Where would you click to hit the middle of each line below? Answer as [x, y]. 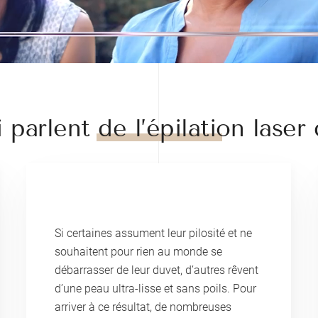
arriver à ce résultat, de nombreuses [143, 307]
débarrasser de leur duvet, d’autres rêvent [157, 270]
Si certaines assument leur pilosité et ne [154, 233]
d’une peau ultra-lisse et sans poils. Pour [156, 288]
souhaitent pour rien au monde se [139, 251]
